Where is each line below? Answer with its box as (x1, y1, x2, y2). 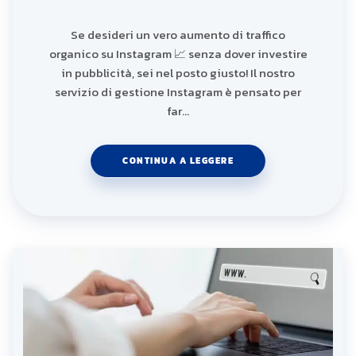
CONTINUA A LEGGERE (122, 154, 234, 168)
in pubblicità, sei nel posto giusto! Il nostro (61, 64, 295, 83)
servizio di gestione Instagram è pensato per (55, 83, 301, 102)
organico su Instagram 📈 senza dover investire (48, 44, 308, 64)
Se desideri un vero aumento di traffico (71, 25, 285, 44)
